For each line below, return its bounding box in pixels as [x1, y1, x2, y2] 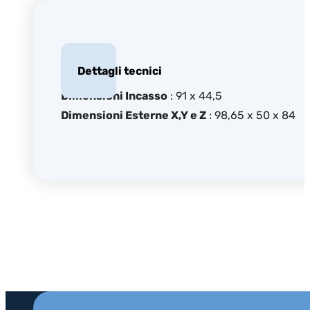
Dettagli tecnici [77, 64, 162, 77]
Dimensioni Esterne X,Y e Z [61, 109, 206, 122]
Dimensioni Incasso [61, 89, 167, 103]
